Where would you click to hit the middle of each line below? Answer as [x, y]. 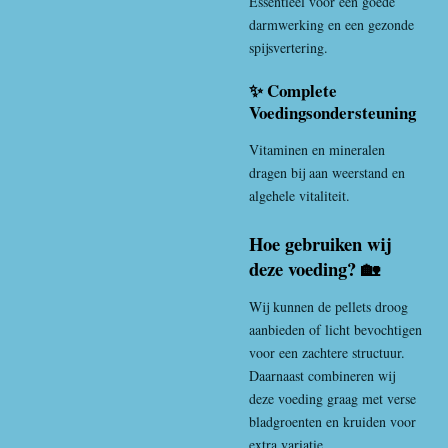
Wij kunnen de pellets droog [328, 306]
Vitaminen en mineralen [317, 149]
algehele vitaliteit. [299, 195]
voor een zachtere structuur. [327, 352]
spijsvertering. [288, 47]
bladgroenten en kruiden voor [332, 421]
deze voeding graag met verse [332, 398]
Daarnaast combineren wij [322, 375]
